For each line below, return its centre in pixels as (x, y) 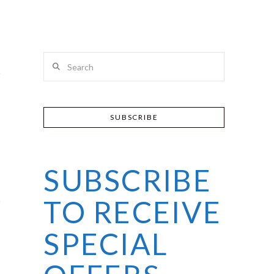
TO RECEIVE (133, 212)
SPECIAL (106, 243)
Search (56, 59)
